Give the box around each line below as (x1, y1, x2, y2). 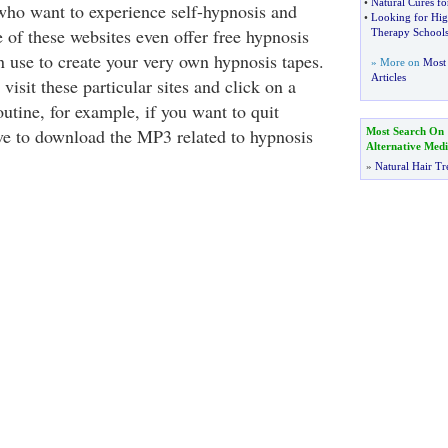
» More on (370, 56, 423, 68)
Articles (370, 71, 406, 83)
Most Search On (365, 125, 444, 137)
